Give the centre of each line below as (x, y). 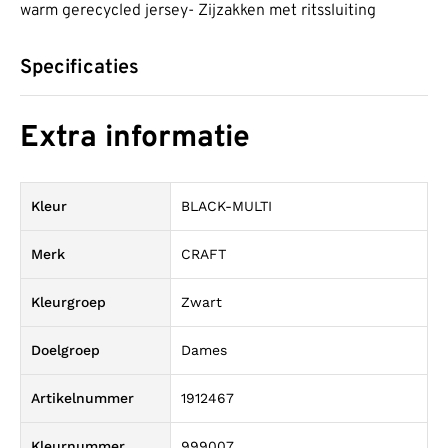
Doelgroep (65, 349)
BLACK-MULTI (226, 205)
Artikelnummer (82, 397)
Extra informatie (135, 138)
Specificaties (79, 68)
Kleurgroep (68, 301)
